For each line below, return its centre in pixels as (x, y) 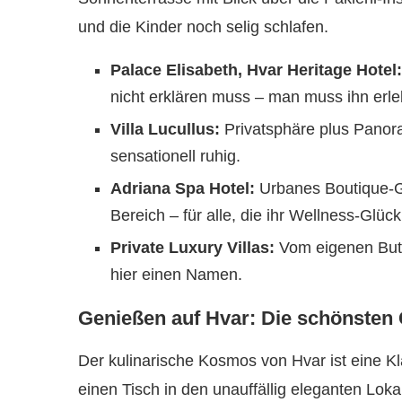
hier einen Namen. (176, 275)
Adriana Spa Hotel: (183, 188)
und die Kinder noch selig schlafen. (203, 27)
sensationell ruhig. (175, 156)
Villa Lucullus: (165, 129)
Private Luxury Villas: (192, 248)
